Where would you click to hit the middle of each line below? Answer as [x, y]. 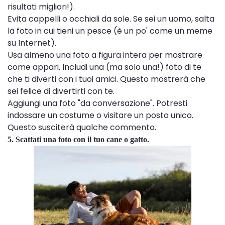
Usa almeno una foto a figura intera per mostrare [105, 55]
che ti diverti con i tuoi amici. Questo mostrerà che [106, 79]
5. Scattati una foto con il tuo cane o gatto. [78, 139]
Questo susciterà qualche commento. [82, 127]
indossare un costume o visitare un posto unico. [100, 115]
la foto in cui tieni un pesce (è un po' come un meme [110, 31]
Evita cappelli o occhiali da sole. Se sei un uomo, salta [111, 19]
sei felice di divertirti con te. [61, 91]
